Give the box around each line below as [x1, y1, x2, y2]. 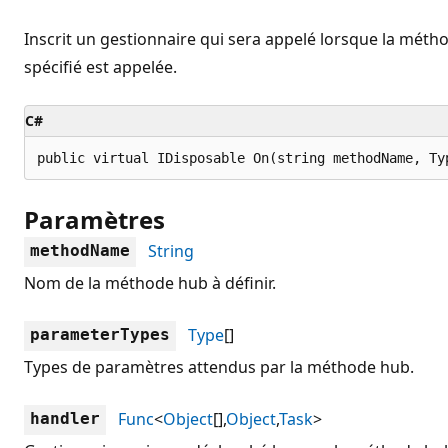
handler [30, 408, 100, 428]
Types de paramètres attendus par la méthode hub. [24, 355, 414, 378]
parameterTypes [30, 324, 170, 344]
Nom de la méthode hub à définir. [24, 271, 276, 294]
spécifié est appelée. [24, 55, 177, 78]
